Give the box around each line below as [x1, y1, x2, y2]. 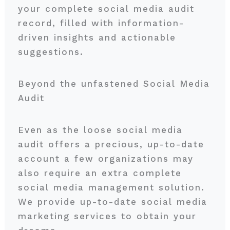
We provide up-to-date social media [17, 197, 207, 207]
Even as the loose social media [17, 125, 183, 135]
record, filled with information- [17, 18, 184, 28]
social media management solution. [17, 182, 205, 193]
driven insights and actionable [17, 32, 176, 43]
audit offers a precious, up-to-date [17, 139, 204, 149]
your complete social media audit [17, 4, 195, 14]
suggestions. [17, 47, 88, 57]
